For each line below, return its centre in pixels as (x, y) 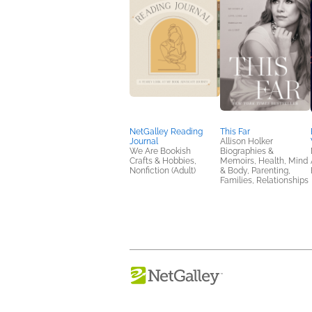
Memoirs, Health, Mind (264, 161)
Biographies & (247, 151)
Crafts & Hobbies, (163, 161)
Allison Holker (247, 142)
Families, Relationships (264, 181)
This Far (235, 132)
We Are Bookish (160, 151)
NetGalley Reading (166, 132)
